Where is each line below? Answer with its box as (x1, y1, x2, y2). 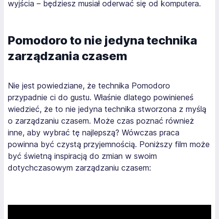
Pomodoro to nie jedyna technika (8, 33, 197, 47)
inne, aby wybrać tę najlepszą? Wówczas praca (8, 127, 179, 137)
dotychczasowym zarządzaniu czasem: (8, 162, 151, 173)
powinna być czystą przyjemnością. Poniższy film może (8, 139, 210, 149)
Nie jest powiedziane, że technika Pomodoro (8, 80, 170, 90)
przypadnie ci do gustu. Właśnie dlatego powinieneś (8, 92, 194, 102)
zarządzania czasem (8, 48, 127, 63)
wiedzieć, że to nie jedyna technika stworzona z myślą (8, 104, 206, 114)
